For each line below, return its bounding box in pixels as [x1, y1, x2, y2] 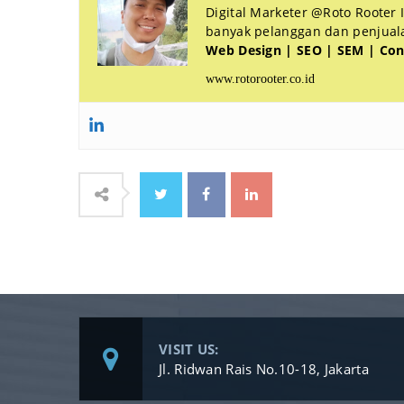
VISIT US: [159, 339, 219, 358]
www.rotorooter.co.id [206, 71, 315, 86]
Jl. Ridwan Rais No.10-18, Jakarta [159, 359, 369, 378]
